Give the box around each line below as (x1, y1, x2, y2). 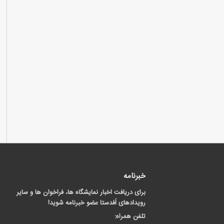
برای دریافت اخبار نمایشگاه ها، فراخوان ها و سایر (16, 187, 145, 198)
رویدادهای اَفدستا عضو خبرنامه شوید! (48, 197, 145, 208)
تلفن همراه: (114, 211, 145, 222)
